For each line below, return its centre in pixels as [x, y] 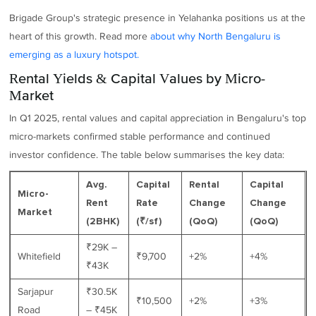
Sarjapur [36, 291]
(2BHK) [103, 221]
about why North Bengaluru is [216, 36]
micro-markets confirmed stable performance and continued [140, 137]
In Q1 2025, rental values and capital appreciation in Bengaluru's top [158, 119]
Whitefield [39, 256]
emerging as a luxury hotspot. [74, 54]
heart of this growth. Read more [80, 36]
